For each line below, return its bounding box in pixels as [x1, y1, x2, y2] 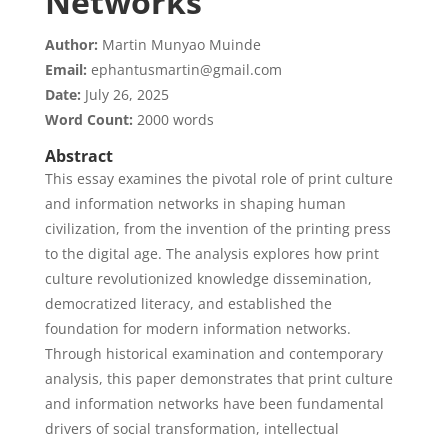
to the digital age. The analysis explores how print [44, 244, 379, 263]
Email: [44, 60, 87, 79]
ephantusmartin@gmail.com [86, 60, 282, 79]
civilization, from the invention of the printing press [44, 219, 391, 238]
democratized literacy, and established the [44, 294, 332, 313]
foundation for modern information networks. [44, 319, 351, 338]
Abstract [44, 145, 113, 167]
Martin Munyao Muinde [97, 35, 261, 54]
